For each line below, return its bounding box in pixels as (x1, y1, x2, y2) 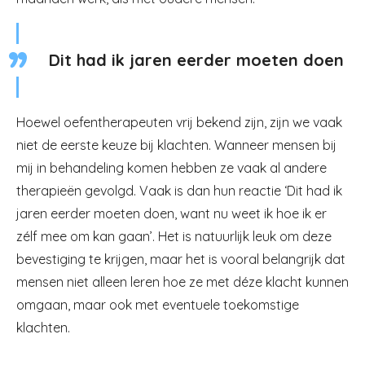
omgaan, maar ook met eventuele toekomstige (16, 297, 299, 313)
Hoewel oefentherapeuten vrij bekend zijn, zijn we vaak (16, 114, 342, 130)
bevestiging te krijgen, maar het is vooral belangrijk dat (16, 251, 345, 267)
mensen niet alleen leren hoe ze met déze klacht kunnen (16, 274, 349, 290)
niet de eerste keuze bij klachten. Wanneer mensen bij (16, 137, 336, 153)
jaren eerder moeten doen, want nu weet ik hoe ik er (16, 205, 327, 222)
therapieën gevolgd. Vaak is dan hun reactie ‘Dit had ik (16, 182, 342, 199)
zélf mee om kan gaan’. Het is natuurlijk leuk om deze (16, 228, 332, 244)
